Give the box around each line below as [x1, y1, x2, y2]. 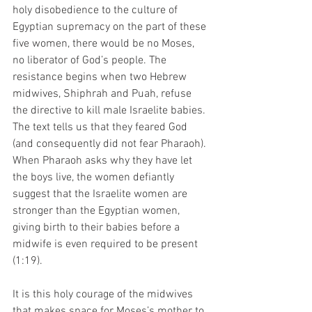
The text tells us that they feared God [13, 120, 190, 134]
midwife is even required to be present [13, 237, 201, 251]
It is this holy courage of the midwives [13, 287, 196, 302]
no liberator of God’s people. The [13, 53, 169, 68]
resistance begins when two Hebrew [13, 70, 189, 84]
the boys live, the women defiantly [13, 170, 177, 185]
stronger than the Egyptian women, [13, 203, 182, 218]
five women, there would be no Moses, [13, 36, 197, 51]
